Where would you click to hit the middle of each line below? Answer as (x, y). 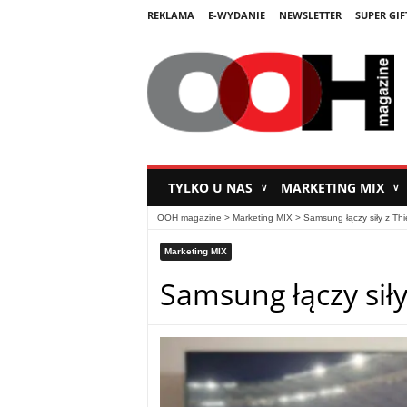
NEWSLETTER (310, 15)
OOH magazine (189, 218)
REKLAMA (170, 15)
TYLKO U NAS (212, 188)
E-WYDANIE (236, 15)
